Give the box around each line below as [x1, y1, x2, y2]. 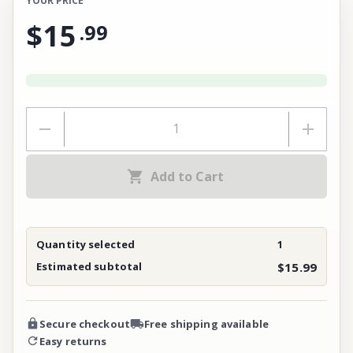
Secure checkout [39, 316, 130, 331]
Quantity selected [36, 236, 136, 251]
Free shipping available [143, 316, 269, 331]
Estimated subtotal [36, 258, 143, 273]
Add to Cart [150, 167, 224, 185]
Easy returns [39, 333, 107, 348]
